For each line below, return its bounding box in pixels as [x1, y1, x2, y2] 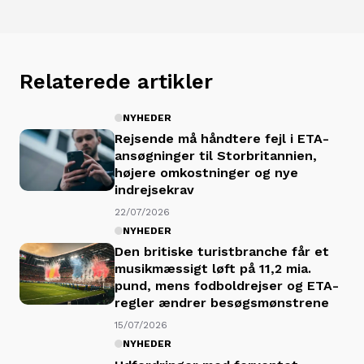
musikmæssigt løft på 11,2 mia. [115, 261, 311, 277]
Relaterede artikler [19, 69, 213, 94]
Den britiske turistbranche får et [115, 244, 329, 260]
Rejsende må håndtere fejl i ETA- [115, 130, 329, 146]
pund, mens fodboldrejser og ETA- [115, 278, 339, 294]
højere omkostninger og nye [115, 164, 298, 180]
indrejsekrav [115, 181, 194, 197]
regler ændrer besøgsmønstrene [115, 295, 329, 311]
